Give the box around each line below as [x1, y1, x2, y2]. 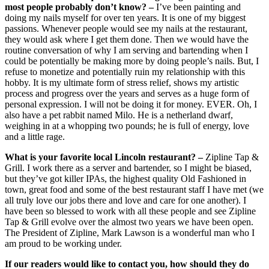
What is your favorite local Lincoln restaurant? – [5, 151, 203, 162]
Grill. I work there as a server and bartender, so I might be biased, [5, 162, 252, 173]
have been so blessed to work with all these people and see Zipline [5, 205, 256, 216]
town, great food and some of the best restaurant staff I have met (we [5, 184, 264, 195]
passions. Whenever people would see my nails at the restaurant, [5, 23, 247, 34]
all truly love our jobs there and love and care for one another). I [5, 195, 246, 205]
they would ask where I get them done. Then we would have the [5, 34, 249, 44]
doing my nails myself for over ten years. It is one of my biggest [5, 12, 246, 23]
